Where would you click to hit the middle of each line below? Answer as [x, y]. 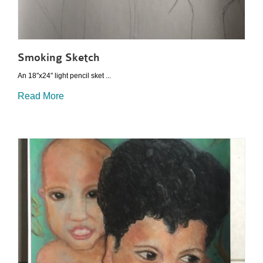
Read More [41, 96]
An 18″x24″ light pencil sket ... [64, 75]
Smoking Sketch [59, 58]
